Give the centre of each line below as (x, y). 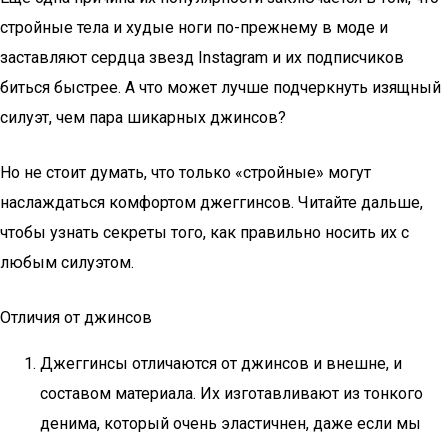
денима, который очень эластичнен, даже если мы (230, 423)
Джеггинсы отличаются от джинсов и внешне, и (221, 363)
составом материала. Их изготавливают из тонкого (231, 393)
